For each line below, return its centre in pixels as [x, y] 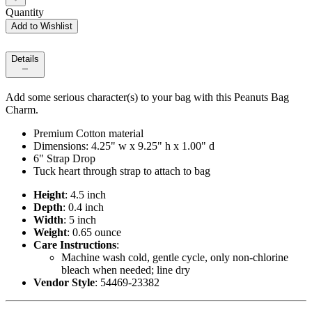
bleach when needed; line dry [126, 270]
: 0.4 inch [83, 208]
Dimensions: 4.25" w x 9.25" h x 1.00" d [124, 146]
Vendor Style [64, 283]
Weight [50, 233]
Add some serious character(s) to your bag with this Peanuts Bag [147, 97]
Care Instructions [75, 245]
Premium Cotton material [88, 134]
